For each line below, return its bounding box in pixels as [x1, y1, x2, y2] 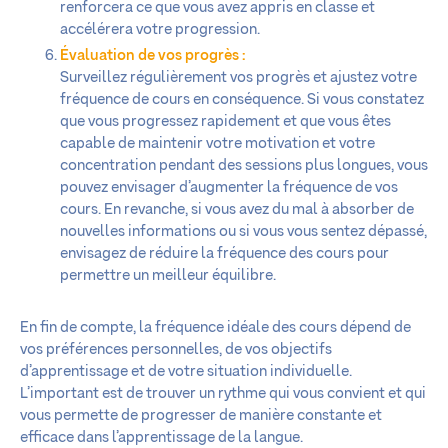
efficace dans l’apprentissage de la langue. [20, 430, 303, 445]
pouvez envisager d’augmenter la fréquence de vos [60, 180, 398, 195]
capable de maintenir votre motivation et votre [60, 136, 375, 151]
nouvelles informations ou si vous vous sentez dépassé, [60, 224, 427, 239]
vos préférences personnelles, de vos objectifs [20, 342, 332, 357]
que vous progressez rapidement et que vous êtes [60, 114, 391, 129]
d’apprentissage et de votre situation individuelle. [20, 364, 352, 379]
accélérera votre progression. [60, 22, 260, 38]
